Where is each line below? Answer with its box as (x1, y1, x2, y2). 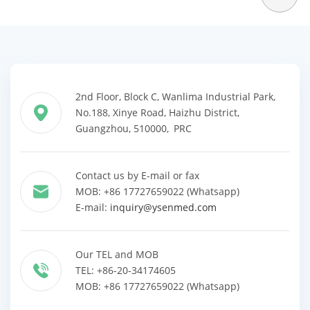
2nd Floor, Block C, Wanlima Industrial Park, (75, 90, 275, 103)
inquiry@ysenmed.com (110, 201, 217, 214)
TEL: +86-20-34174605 (75, 264, 176, 277)
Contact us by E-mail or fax (75, 169, 199, 182)
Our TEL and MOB (75, 248, 158, 261)
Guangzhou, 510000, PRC (75, 122, 192, 135)
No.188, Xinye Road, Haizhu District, (75, 106, 239, 119)
